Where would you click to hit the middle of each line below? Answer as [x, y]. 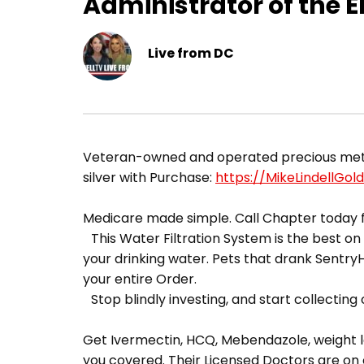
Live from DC [191, 53]
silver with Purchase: [149, 178]
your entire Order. [140, 279]
